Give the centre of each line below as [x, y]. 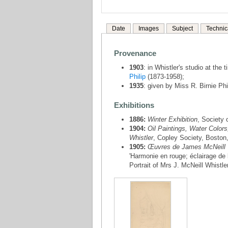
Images [149, 28]
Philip [137, 77]
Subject [182, 28]
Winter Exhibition [173, 119]
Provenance [135, 53]
